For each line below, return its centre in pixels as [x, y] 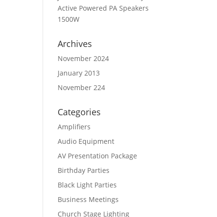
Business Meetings [88, 199]
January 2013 [79, 73]
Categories [79, 112]
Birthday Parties [84, 170]
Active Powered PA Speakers [103, 8]
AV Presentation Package [98, 156]
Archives [75, 44]
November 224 [82, 87]
